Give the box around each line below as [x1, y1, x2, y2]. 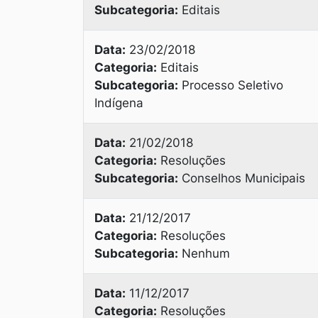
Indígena [94, 96, 143, 110]
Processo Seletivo [178, 78, 283, 92]
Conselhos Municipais [178, 171, 305, 185]
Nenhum [178, 246, 230, 261]
